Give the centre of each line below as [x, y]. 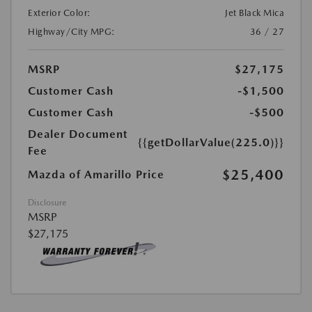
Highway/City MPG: [72, 32]
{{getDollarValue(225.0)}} [211, 143]
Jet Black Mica [255, 13]
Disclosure [47, 203]
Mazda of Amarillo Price [96, 175]
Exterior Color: [60, 13]
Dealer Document [78, 134]
